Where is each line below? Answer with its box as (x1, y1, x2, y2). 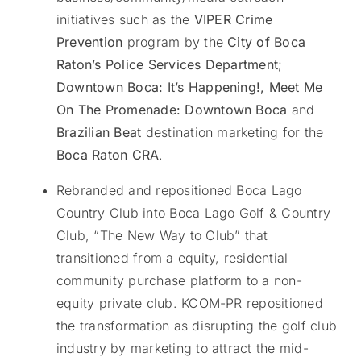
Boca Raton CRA (56, 147, 160, 164)
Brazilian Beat (56, 124, 142, 141)
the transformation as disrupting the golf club (56, 317, 338, 334)
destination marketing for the (141, 124, 324, 141)
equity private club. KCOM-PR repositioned (56, 295, 323, 312)
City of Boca (227, 34, 306, 51)
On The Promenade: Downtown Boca (56, 102, 288, 118)
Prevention (56, 34, 123, 51)
